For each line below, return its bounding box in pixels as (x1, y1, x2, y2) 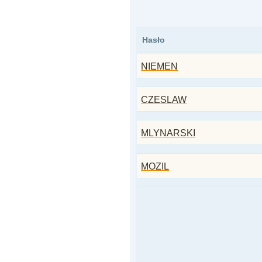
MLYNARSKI (141, 128, 196, 138)
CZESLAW (141, 95, 187, 105)
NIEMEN (141, 61, 178, 71)
